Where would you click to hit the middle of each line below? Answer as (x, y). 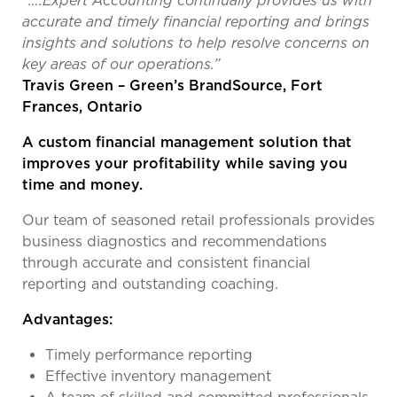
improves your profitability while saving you (185, 164)
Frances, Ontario (82, 107)
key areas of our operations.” (121, 65)
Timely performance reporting (149, 355)
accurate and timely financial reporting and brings (196, 22)
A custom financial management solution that (187, 143)
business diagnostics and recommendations (175, 242)
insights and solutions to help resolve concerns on (196, 43)
